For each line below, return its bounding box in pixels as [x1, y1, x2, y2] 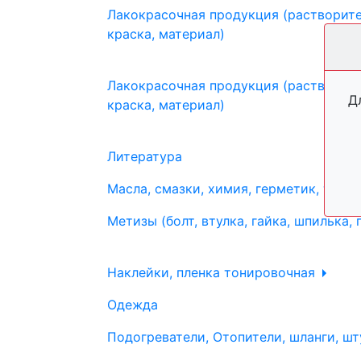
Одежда [107, 297, 158, 313]
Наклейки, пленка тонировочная [107, 264, 319, 280]
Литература [107, 148, 182, 164]
